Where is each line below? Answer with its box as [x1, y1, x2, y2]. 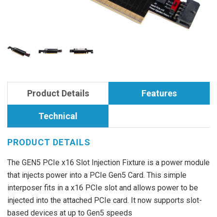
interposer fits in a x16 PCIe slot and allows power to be [7, 183, 198, 192]
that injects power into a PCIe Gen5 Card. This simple [7, 170, 186, 180]
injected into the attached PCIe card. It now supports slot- [7, 195, 202, 205]
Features [141, 88, 177, 98]
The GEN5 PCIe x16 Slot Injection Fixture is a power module [7, 157, 210, 167]
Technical [38, 110, 77, 121]
